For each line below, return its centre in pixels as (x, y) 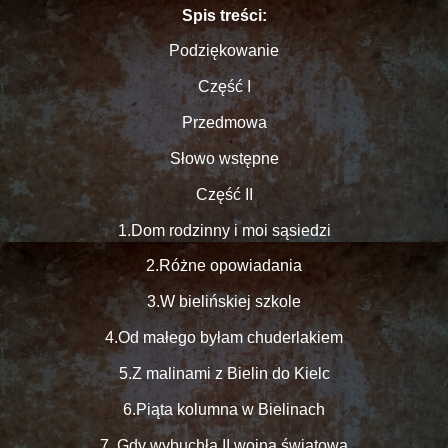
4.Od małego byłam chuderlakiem (224, 338)
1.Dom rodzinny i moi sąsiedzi (224, 230)
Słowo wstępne (224, 158)
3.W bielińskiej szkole (224, 302)
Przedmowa (224, 123)
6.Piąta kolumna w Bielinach (224, 409)
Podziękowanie (224, 51)
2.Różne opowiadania (224, 266)
